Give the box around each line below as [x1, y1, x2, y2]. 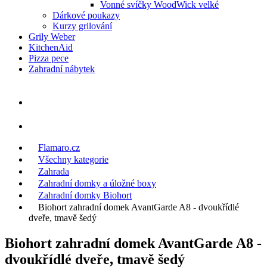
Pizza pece [29, 52, 69, 63]
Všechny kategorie [38, 154, 108, 164]
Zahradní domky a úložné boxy [38, 178, 156, 188]
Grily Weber [29, 31, 75, 42]
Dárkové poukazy [52, 10, 120, 20]
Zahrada [38, 166, 69, 176]
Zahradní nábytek [29, 63, 95, 74]
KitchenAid [29, 42, 73, 52]
